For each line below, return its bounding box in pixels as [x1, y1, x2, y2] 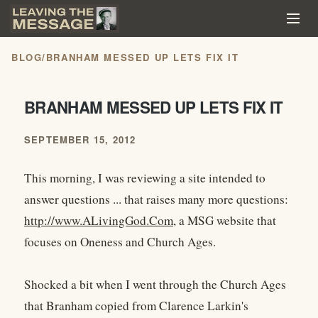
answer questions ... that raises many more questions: [24, 191, 288, 208]
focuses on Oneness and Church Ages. [24, 234, 216, 251]
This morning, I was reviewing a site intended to [24, 170, 265, 187]
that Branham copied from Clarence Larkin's [24, 297, 248, 314]
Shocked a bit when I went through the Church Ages [24, 276, 286, 293]
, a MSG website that [173, 212, 276, 229]
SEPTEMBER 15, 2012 [24, 133, 136, 147]
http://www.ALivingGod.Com [24, 212, 173, 229]
